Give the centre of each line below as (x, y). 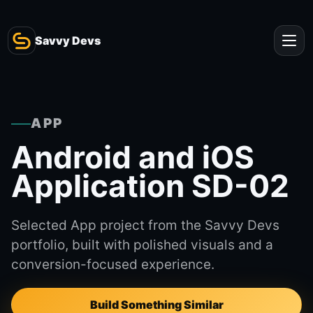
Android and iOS (133, 157)
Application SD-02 (150, 186)
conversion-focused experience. (113, 264)
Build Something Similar (156, 305)
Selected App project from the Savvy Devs (145, 225)
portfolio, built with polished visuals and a (142, 245)
